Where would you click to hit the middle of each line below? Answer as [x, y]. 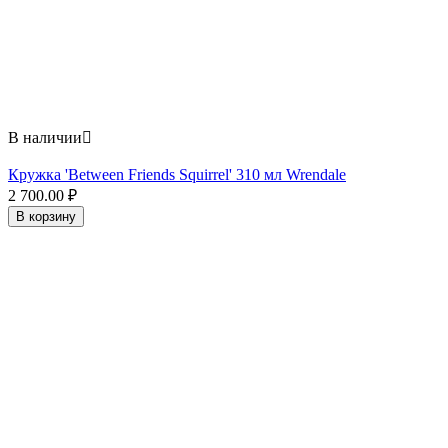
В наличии [45, 138]
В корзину [46, 217]
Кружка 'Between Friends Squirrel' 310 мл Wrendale [177, 175]
